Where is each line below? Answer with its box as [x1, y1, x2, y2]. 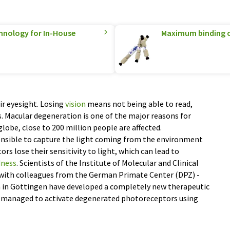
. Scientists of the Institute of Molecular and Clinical [16, 158, 199, 168]
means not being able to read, [86, 99, 193, 109]
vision [65, 99, 86, 109]
